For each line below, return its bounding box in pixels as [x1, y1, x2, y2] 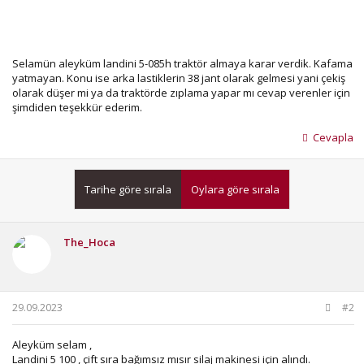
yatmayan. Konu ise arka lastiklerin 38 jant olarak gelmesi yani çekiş [12, 70, 345, 85]
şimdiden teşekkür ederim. [12, 99, 142, 115]
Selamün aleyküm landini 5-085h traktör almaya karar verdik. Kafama [12, 55, 353, 71]
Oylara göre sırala [191, 181, 279, 197]
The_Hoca [63, 234, 115, 249]
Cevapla [313, 129, 353, 145]
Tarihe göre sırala [84, 181, 171, 197]
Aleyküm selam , [12, 337, 92, 352]
